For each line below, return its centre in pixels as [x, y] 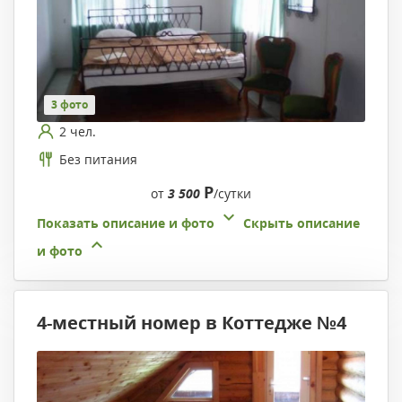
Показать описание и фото [126, 223]
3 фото [70, 105]
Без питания [98, 159]
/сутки [232, 194]
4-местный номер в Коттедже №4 [192, 323]
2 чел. [78, 131]
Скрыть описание [301, 223]
